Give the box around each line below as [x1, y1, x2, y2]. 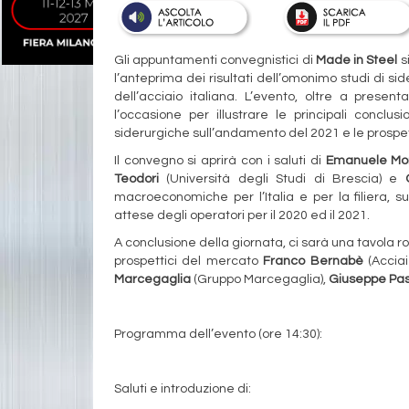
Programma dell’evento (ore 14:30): [114, 327, 322, 341]
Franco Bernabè [263, 254, 363, 267]
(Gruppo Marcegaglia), [191, 272, 329, 286]
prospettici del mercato [114, 254, 264, 267]
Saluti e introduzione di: [114, 382, 251, 395]
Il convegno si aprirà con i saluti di [114, 153, 326, 167]
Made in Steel [315, 53, 398, 67]
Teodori [114, 172, 159, 185]
